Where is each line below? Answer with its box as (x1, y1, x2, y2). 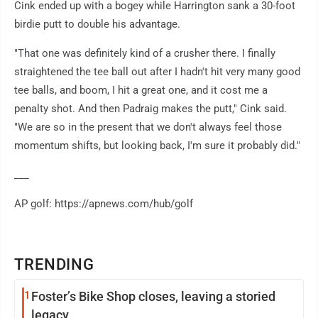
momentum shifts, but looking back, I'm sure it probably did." (14, 139, 300, 153)
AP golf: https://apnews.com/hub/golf (14, 197, 193, 211)
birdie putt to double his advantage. (14, 18, 180, 31)
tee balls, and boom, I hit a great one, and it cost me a (14, 84, 268, 97)
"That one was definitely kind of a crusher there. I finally (14, 47, 275, 60)
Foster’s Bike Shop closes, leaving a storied (31, 289, 275, 305)
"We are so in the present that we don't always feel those (14, 121, 282, 134)
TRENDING (14, 256, 95, 274)
